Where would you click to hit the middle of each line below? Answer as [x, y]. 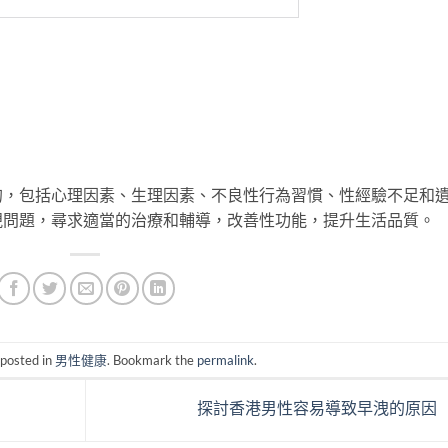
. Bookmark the [152, 359]
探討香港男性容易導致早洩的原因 [318, 408]
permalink [226, 359]
